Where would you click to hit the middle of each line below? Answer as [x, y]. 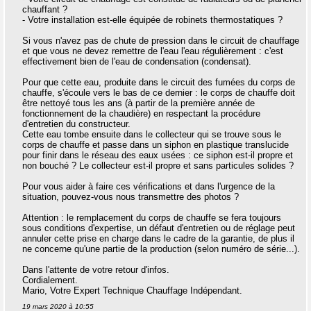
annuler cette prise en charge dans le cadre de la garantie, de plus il [158, 238]
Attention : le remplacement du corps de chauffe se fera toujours [152, 218]
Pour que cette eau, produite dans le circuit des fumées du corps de [159, 82]
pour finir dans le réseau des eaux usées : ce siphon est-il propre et [158, 155]
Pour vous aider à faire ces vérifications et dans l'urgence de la [149, 186]
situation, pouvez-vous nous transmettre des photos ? [131, 197]
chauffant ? [45, 9]
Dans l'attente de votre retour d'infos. [96, 270]
